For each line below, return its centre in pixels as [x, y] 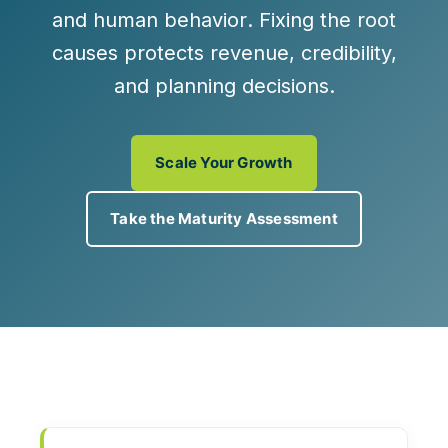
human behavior [170, 20]
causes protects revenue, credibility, [224, 53]
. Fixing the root [321, 20]
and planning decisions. [224, 86]
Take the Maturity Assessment [224, 218]
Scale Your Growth [224, 162]
